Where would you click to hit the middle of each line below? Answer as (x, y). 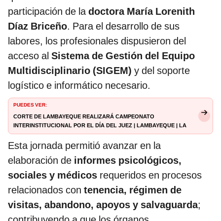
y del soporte (161, 71)
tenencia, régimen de (133, 190)
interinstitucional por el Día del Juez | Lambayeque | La (100, 125)
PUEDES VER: (30, 104)
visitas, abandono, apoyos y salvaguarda (103, 205)
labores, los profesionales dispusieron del (97, 41)
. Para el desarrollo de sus (123, 26)
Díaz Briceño (37, 26)
